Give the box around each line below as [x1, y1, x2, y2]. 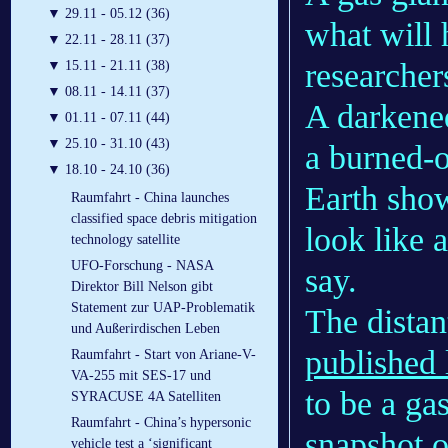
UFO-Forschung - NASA [71, 258, 213, 274]
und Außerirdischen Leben [71, 321, 220, 337]
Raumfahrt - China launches [71, 190, 229, 206]
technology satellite [71, 232, 180, 248]
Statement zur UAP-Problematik [71, 300, 255, 316]
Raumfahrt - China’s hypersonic [71, 415, 251, 431]
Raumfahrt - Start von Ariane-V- [71, 347, 256, 363]
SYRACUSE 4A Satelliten [71, 389, 221, 405]
